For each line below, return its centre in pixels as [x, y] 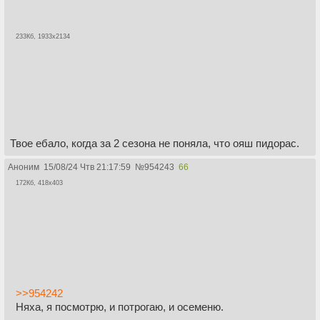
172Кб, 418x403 [39, 182]
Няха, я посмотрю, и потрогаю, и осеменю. [120, 307]
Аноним [24, 167]
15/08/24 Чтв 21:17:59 [87, 167]
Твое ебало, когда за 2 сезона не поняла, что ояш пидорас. [155, 143]
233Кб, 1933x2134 [43, 37]
